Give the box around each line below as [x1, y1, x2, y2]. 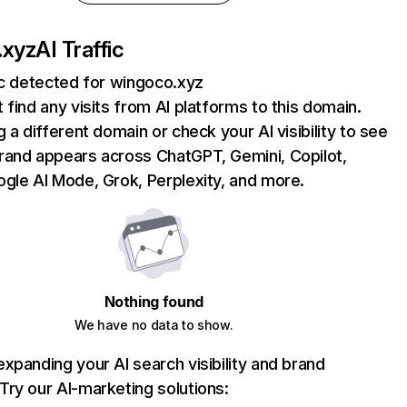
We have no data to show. [74, 317, 233, 333]
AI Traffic [35, 36, 124, 63]
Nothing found [104, 293, 203, 311]
